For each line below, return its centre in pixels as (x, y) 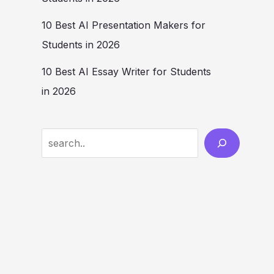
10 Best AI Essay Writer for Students (126, 71)
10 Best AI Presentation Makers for (124, 25)
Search (58, 137)
